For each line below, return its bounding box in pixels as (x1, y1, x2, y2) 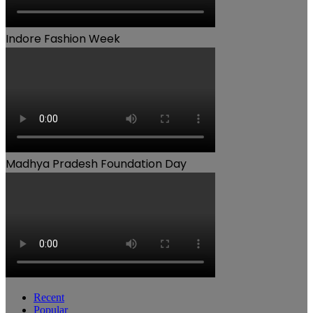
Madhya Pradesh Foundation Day (6, 155, 187, 172)
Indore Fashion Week (6, 30, 120, 47)
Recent (34, 291, 64, 303)
